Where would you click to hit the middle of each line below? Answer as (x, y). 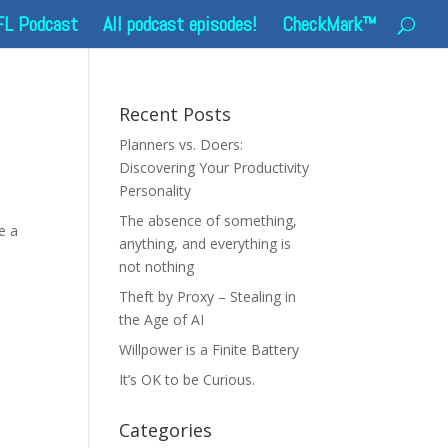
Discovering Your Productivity (214, 167)
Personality (155, 190)
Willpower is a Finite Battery (209, 349)
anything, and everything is (205, 243)
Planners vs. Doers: (181, 144)
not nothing (157, 266)
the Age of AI (162, 319)
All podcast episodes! (180, 24)
